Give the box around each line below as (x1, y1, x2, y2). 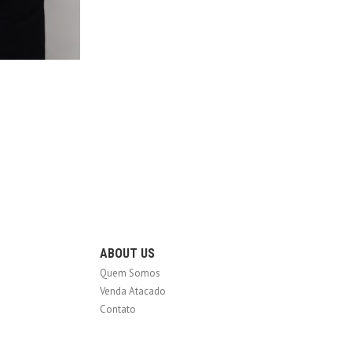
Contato (100, 302, 136, 316)
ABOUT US (100, 245, 155, 261)
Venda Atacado (100, 284, 166, 298)
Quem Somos (100, 266, 160, 280)
